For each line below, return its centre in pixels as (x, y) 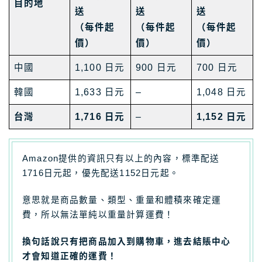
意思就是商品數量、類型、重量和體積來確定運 (122, 200)
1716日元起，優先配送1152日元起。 (101, 173)
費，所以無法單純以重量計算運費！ (98, 215)
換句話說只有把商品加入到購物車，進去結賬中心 (127, 242)
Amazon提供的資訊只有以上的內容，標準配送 (121, 159)
